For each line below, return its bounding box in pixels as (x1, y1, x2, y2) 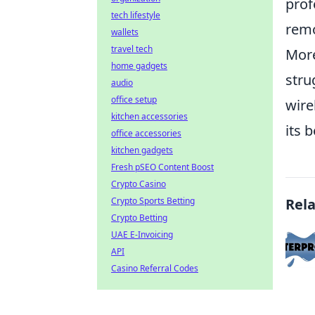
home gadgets (111, 60, 167, 72)
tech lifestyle (111, 9, 160, 21)
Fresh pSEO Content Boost (111, 161, 214, 173)
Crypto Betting (111, 212, 167, 224)
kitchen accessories (111, 110, 188, 122)
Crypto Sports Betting (111, 195, 195, 207)
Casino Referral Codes (111, 262, 198, 274)
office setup (111, 94, 157, 105)
